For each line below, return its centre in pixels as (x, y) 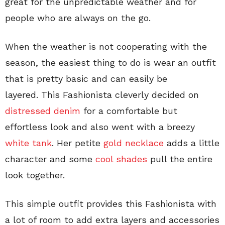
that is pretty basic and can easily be (86, 78)
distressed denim (43, 110)
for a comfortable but (129, 110)
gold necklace (134, 143)
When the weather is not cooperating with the (106, 46)
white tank (28, 143)
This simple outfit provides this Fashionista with (111, 203)
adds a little (192, 143)
